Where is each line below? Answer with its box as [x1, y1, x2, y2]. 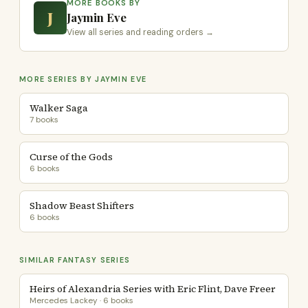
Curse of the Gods [30, 150, 113, 164]
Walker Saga [30, 101, 88, 115]
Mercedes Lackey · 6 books [30, 295, 133, 306]
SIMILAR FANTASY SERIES [19, 255, 131, 265]
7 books [30, 114, 58, 125]
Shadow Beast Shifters [30, 199, 134, 212]
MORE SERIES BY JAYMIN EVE [19, 74, 147, 84]
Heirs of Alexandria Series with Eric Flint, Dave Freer [30, 282, 276, 296]
